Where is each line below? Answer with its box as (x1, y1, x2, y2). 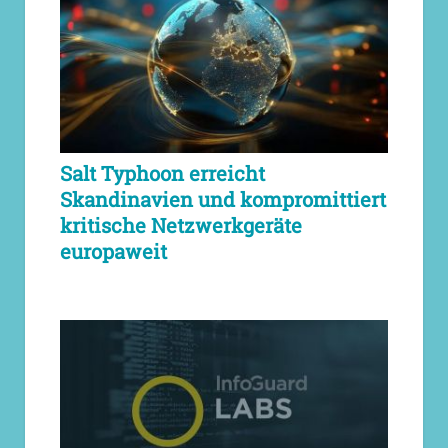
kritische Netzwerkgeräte (60, 211, 302, 238)
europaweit (60, 237, 167, 264)
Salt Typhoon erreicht (60, 159, 265, 186)
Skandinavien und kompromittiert (60, 185, 386, 212)
